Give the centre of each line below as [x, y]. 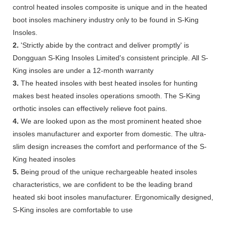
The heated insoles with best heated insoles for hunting [108, 83]
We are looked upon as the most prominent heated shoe [110, 121]
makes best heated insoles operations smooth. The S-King [106, 96]
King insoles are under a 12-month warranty [83, 70]
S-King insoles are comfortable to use [73, 210]
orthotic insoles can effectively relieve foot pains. [90, 108]
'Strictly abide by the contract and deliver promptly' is [104, 45]
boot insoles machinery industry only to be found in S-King [106, 20]
